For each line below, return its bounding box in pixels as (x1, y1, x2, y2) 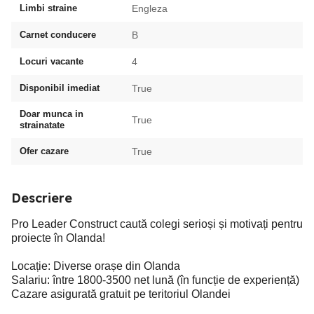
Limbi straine (20, 3, 77, 13)
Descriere (11, 190, 72, 206)
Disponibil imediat (20, 83, 100, 93)
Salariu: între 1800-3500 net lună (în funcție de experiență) (11, 274, 299, 286)
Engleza (132, 3, 168, 14)
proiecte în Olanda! (11, 232, 105, 244)
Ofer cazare (20, 146, 69, 156)
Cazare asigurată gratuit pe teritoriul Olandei (11, 288, 231, 300)
